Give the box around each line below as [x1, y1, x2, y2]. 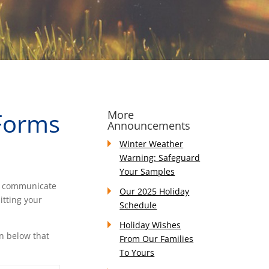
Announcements [107, 118, 191, 133]
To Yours [119, 247, 155, 258]
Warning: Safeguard [119, 152, 201, 163]
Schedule [119, 199, 157, 211]
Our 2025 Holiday [119, 186, 190, 197]
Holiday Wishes [119, 219, 181, 231]
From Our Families [119, 233, 194, 244]
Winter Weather [119, 138, 184, 150]
